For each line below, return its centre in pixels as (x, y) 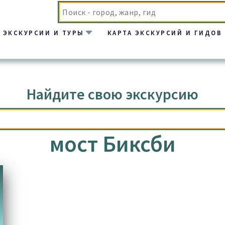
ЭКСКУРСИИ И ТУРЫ (43, 32)
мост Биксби (113, 144)
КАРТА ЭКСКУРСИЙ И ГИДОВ (165, 32)
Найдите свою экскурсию (113, 94)
